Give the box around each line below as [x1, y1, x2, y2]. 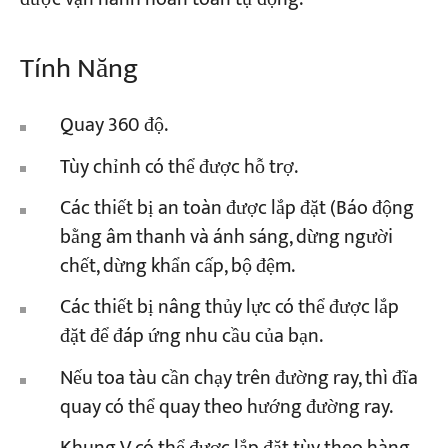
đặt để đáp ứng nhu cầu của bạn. [60, 320, 324, 354]
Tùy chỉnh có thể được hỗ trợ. [60, 150, 299, 184]
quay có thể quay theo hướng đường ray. [60, 390, 394, 424]
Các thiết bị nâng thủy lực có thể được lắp [60, 291, 400, 325]
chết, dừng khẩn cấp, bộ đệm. [60, 250, 296, 284]
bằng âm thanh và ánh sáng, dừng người [60, 221, 394, 255]
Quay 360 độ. [60, 109, 169, 143]
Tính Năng [19, 45, 138, 93]
